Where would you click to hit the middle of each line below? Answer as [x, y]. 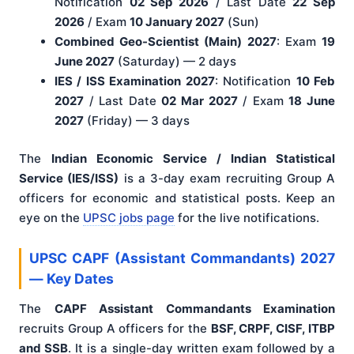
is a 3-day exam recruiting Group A [227, 178]
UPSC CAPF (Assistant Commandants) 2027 [182, 258]
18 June [312, 101]
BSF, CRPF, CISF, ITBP [273, 328]
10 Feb [316, 81]
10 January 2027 [177, 22]
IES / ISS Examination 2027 [135, 81]
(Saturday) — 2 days [175, 62]
